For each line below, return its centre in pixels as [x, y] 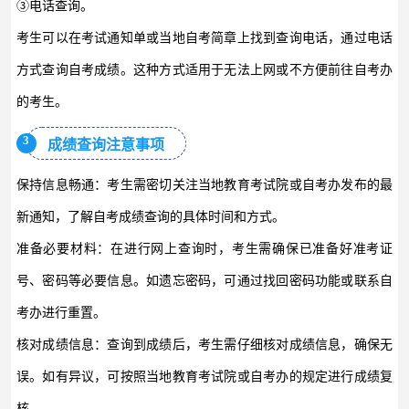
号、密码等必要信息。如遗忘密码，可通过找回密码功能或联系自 [204, 280]
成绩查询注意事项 [105, 144]
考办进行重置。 [61, 312]
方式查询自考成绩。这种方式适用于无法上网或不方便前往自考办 [204, 69]
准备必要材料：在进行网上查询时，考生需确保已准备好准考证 [204, 248]
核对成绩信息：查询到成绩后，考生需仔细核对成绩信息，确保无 [204, 344]
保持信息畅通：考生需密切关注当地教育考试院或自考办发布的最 [204, 184]
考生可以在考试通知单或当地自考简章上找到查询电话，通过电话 [204, 37]
